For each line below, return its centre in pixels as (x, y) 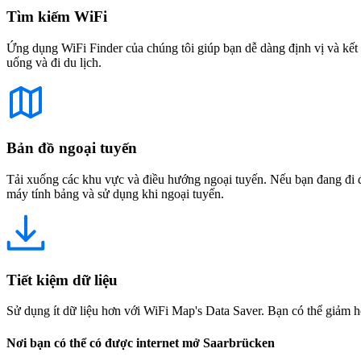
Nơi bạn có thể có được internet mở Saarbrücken (141, 342)
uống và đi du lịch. (54, 62)
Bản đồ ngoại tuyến (72, 148)
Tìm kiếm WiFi (57, 16)
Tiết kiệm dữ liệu (62, 280)
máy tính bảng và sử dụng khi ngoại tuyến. (115, 194)
